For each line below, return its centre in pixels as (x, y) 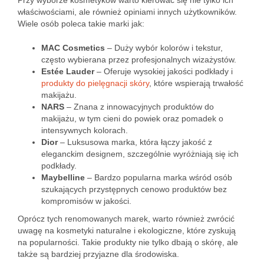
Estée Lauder (68, 71)
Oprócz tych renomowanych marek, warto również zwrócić (126, 219)
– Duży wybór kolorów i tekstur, (164, 48)
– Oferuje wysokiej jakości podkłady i (164, 71)
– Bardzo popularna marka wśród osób (159, 177)
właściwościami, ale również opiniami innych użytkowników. (127, 12)
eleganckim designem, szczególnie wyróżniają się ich (140, 154)
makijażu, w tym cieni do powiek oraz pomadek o (132, 118)
